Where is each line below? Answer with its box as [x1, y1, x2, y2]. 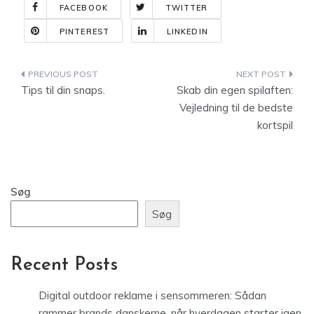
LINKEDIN [166, 27, 208, 36]
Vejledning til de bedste [179, 101, 293, 114]
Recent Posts [11, 256, 118, 275]
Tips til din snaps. [21, 83, 105, 97]
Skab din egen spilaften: [177, 83, 293, 97]
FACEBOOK [60, 3, 108, 13]
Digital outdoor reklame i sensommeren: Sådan [39, 289, 266, 303]
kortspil [257, 118, 293, 132]
